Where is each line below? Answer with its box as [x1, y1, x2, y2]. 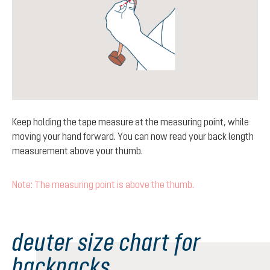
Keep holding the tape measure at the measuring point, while [12, 116, 249, 128]
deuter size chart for [12, 228, 201, 256]
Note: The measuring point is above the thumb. [12, 179, 194, 190]
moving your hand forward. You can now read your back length [12, 131, 254, 142]
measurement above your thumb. [12, 145, 143, 157]
